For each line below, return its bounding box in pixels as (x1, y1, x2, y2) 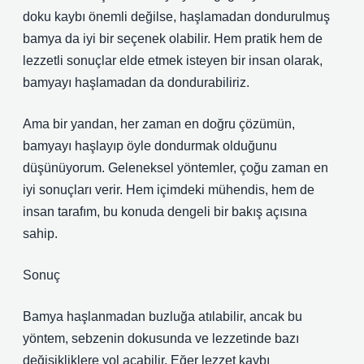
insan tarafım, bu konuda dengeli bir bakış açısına (23, 205, 307, 219)
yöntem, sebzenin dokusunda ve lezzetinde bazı (23, 331, 299, 345)
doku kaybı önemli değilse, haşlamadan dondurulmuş (23, 10, 330, 24)
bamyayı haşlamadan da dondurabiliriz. (23, 76, 249, 89)
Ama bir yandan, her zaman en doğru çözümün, (23, 117, 295, 131)
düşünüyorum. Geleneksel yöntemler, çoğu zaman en (23, 161, 328, 175)
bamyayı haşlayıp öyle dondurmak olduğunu (23, 139, 277, 153)
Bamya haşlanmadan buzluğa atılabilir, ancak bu (23, 310, 302, 323)
